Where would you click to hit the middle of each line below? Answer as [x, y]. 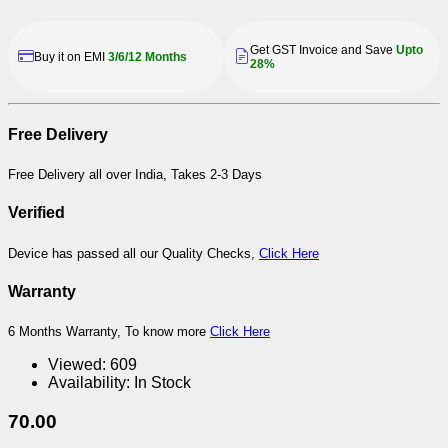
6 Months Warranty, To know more [109, 332]
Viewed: [77, 365]
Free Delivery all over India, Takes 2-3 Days [135, 175]
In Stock [162, 383]
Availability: [89, 383]
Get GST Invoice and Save [321, 49]
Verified [36, 213]
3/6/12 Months [147, 56]
